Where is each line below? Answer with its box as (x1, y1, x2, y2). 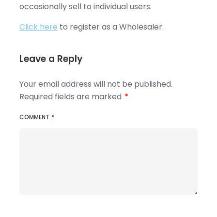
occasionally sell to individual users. (19, 1, 154, 12)
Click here (19, 21, 58, 32)
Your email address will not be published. (19, 78, 172, 90)
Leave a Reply (19, 52, 83, 65)
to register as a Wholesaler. (58, 21, 164, 32)
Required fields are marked (19, 91, 124, 102)
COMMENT (19, 113, 51, 121)
